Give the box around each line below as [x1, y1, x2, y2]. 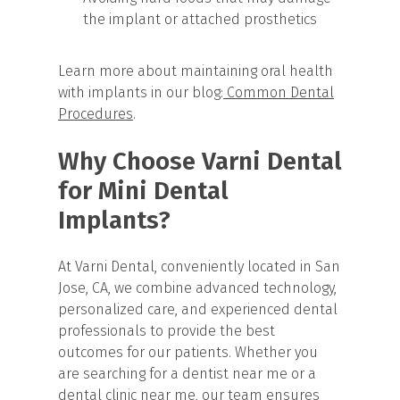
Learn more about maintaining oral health [58, 62, 333, 79]
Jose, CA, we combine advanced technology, [58, 279, 337, 296]
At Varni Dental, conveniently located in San [58, 257, 340, 275]
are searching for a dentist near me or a [58, 364, 316, 382]
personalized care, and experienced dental [58, 300, 337, 318]
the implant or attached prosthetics [83, 10, 317, 28]
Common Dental [223, 83, 334, 101]
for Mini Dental [58, 175, 229, 205]
